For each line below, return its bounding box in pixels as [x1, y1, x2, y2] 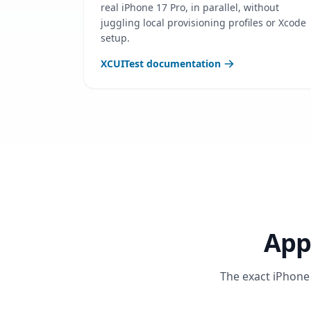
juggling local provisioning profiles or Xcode [101, 16, 306, 29]
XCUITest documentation [101, 57, 221, 70]
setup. [101, 31, 130, 44]
